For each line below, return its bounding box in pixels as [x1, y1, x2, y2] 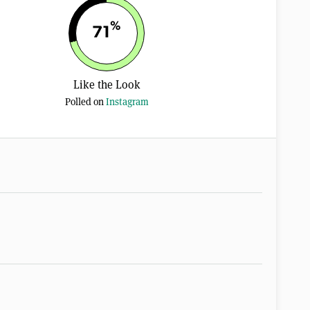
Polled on [64, 95, 106, 108]
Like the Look [73, 77, 140, 92]
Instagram [105, 95, 149, 108]
